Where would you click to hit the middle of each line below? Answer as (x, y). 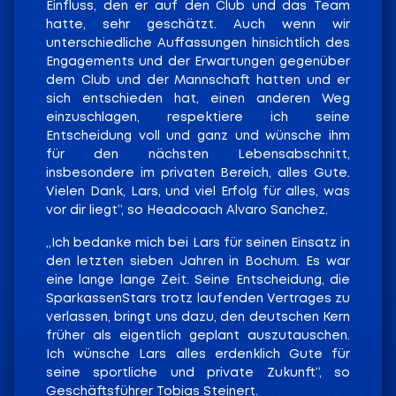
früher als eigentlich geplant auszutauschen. (198, 335)
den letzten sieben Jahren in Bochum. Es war (198, 261)
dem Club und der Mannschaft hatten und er (198, 80)
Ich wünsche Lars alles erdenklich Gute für (198, 354)
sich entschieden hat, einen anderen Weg (198, 99)
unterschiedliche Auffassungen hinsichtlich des (198, 43)
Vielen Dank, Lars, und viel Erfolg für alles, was (198, 191)
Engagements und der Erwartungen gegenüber (198, 61)
